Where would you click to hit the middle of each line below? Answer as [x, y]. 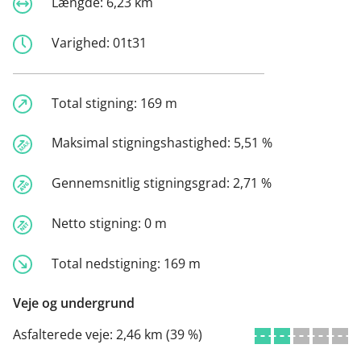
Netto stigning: [98, 223]
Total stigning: [96, 103]
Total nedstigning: [108, 263]
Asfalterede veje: [64, 335]
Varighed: [82, 42]
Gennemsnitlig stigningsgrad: [142, 183]
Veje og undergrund [74, 303]
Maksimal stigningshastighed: [143, 143]
